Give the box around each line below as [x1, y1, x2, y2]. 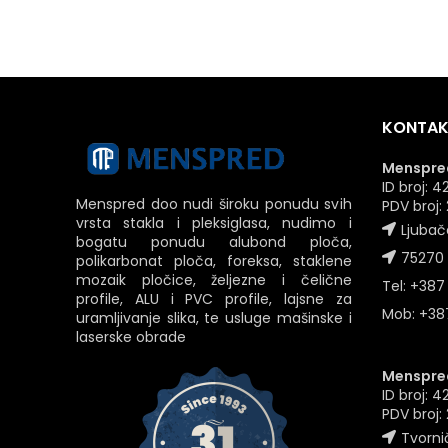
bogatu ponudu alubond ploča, [76, 231, 352, 252]
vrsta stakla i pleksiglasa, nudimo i [76, 212, 352, 233]
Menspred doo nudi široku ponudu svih [76, 193, 352, 214]
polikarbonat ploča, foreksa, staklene [76, 250, 352, 271]
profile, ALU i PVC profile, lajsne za [76, 288, 352, 309]
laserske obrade [76, 326, 186, 347]
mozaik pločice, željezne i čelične [76, 269, 352, 290]
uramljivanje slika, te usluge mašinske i [76, 307, 352, 328]
